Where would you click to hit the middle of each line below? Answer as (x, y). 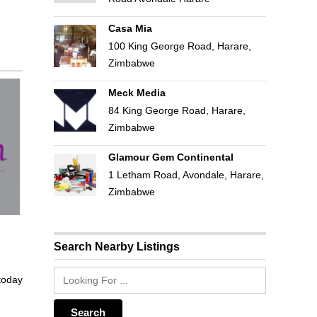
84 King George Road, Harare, (177, 110)
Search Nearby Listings (117, 247)
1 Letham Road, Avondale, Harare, (186, 175)
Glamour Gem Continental (171, 157)
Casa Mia (130, 28)
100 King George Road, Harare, (179, 46)
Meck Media (137, 93)
